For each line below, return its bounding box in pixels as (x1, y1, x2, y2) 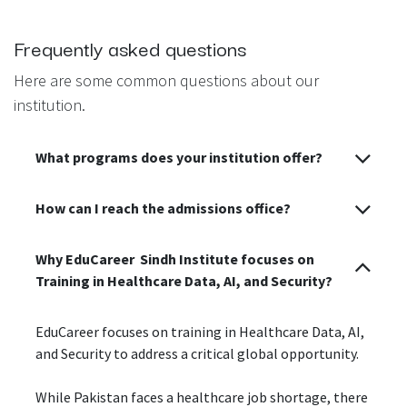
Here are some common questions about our (14, 70, 319, 92)
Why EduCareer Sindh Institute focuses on (35, 250, 314, 269)
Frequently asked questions (14, 32, 246, 64)
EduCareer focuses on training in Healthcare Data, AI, (35, 323, 364, 342)
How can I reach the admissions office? (35, 199, 291, 218)
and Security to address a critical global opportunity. (35, 344, 359, 363)
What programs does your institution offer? (35, 148, 323, 167)
